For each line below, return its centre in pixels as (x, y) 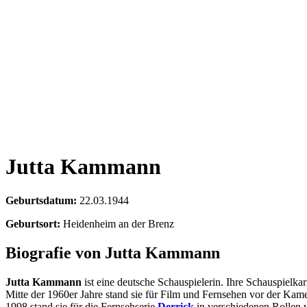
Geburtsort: (33, 223)
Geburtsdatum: (41, 200)
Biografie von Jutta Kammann (113, 253)
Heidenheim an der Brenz (119, 223)
